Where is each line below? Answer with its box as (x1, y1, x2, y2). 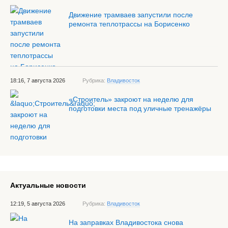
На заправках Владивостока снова (69, 218, 183, 226)
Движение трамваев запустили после (69, 11, 193, 19)
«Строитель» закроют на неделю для (69, 95, 193, 103)
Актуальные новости (10, 181, 86, 189)
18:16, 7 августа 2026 (10, 77, 65, 83)
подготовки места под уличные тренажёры (69, 104, 211, 112)
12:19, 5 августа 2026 (10, 201, 65, 207)
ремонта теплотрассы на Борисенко (69, 20, 190, 28)
